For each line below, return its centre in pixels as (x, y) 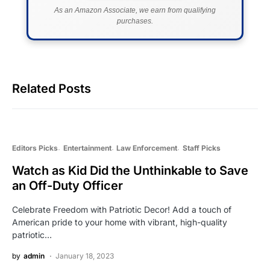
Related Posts (52, 89)
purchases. (135, 21)
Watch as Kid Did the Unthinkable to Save (130, 171)
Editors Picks (35, 148)
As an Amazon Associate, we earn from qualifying (135, 11)
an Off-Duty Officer (67, 186)
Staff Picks (201, 148)
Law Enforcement (147, 148)
